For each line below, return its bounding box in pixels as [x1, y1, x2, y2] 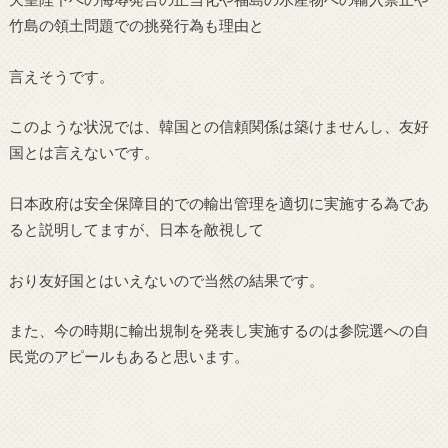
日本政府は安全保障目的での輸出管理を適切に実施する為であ [8, 193, 429, 212]
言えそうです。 [8, 66, 114, 85]
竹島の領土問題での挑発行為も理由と [8, 16, 264, 35]
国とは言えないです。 [8, 143, 159, 162]
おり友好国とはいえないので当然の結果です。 [8, 270, 324, 289]
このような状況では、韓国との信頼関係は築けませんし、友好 [8, 117, 429, 136]
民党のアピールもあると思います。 [8, 347, 249, 366]
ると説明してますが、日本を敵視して [8, 219, 264, 238]
